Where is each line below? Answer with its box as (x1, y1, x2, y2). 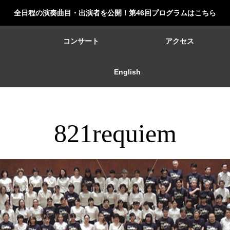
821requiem (53, 119, 177, 148)
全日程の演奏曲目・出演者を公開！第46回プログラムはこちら (14, 9, 216, 17)
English (113, 68, 141, 76)
